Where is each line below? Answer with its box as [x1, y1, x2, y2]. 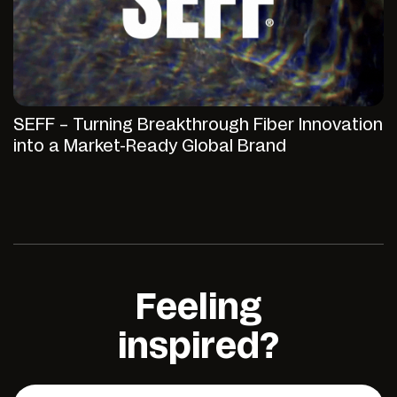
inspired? [118, 330, 279, 366]
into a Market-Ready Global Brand [13, 138, 286, 156]
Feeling [135, 291, 262, 327]
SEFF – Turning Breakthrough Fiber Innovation [13, 117, 383, 135]
